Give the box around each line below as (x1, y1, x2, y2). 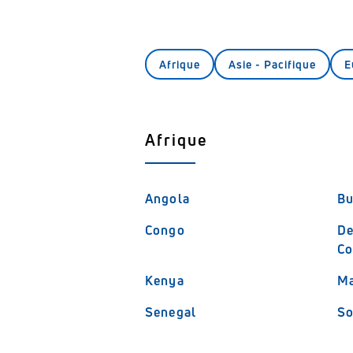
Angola (145, 190, 190, 207)
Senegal (145, 303, 196, 321)
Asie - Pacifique (229, 57, 316, 72)
